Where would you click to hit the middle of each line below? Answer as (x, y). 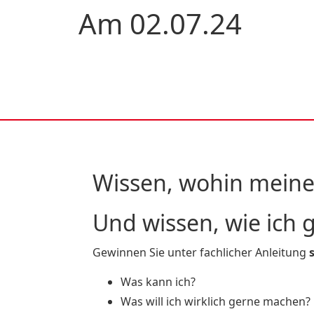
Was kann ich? (158, 282)
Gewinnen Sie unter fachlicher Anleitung (201, 252)
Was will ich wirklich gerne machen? (216, 302)
